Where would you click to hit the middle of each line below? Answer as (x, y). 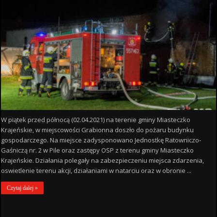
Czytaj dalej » (23, 188)
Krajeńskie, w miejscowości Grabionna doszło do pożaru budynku (98, 130)
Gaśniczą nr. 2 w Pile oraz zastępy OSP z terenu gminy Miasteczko (98, 150)
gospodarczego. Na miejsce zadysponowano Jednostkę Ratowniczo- (101, 140)
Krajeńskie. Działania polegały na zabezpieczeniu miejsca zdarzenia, (103, 160)
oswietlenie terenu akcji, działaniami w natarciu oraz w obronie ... (96, 170)
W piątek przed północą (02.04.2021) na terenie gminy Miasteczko (96, 119)
